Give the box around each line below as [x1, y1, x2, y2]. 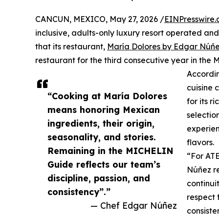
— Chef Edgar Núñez [90, 199, 177, 211]
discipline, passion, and [47, 172, 150, 183]
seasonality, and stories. [47, 131, 156, 142]
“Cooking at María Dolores [47, 90, 167, 101]
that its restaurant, [35, 41, 107, 51]
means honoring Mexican [47, 104, 160, 115]
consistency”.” [47, 186, 110, 197]
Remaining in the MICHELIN [47, 145, 174, 156]
